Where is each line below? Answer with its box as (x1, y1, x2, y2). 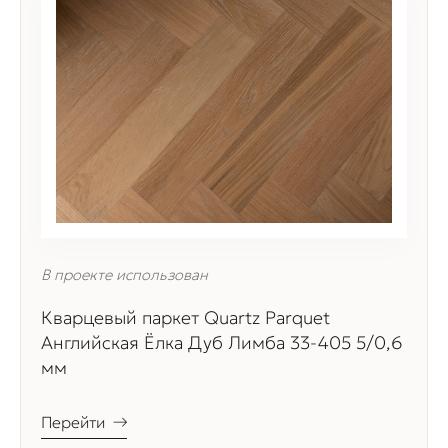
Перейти (41, 411, 105, 432)
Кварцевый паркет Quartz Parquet (41, 305, 330, 329)
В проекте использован (41, 264, 208, 284)
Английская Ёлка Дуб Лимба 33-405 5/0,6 (41, 330, 402, 354)
